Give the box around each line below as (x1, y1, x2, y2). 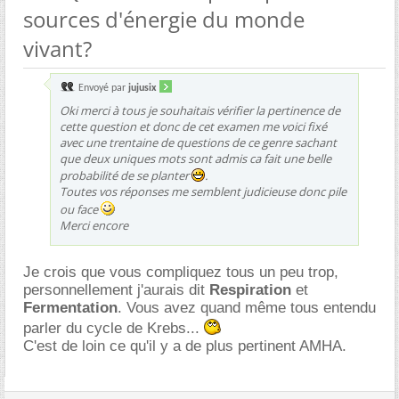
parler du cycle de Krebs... (23, 319, 204, 337)
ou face (60, 200, 101, 217)
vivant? (23, 33, 92, 63)
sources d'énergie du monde (23, 4, 305, 34)
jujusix (128, 82, 157, 94)
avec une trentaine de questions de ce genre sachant (60, 134, 337, 151)
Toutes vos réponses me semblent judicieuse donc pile (60, 183, 346, 199)
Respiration (209, 281, 291, 298)
